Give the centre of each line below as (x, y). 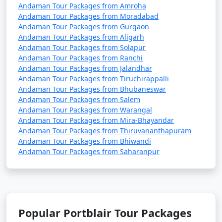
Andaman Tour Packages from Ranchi (81, 58)
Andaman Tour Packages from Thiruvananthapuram (105, 131)
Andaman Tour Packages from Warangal (85, 110)
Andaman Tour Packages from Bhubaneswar (92, 89)
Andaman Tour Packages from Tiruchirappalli (94, 79)
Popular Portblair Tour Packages (105, 213)
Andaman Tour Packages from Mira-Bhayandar (96, 120)
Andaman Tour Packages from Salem (79, 99)
